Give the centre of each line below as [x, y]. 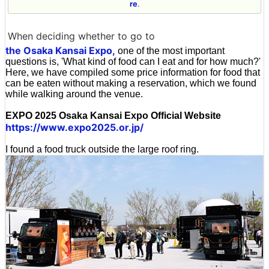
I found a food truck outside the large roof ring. [102, 149]
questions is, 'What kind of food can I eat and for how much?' [133, 61]
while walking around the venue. [74, 94]
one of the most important [170, 50]
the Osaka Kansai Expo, [60, 50]
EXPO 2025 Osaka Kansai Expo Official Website [113, 115]
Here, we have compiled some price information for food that [133, 72]
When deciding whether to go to [81, 36]
